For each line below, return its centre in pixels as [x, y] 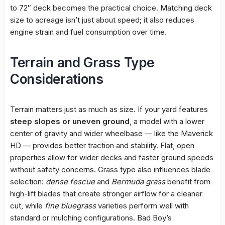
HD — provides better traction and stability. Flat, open [102, 146]
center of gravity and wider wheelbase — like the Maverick [111, 134]
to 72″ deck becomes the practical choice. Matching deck [111, 8]
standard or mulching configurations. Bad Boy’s [91, 218]
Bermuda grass [138, 182]
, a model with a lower [167, 122]
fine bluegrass [70, 206]
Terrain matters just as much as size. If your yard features [109, 109]
